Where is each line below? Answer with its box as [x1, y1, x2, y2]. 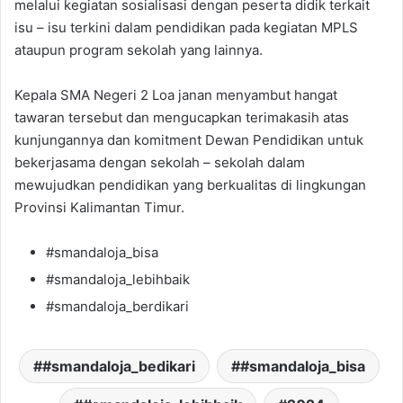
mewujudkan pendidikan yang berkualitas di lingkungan [14, 176, 366, 194]
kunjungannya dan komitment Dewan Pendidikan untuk [14, 131, 363, 149]
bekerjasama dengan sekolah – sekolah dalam [14, 154, 305, 172]
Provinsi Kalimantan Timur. [14, 199, 184, 217]
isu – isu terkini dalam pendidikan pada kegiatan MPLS [14, 19, 358, 37]
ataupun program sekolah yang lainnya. [14, 41, 263, 59]
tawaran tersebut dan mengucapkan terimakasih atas [14, 109, 349, 127]
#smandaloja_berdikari [46, 298, 189, 316]
